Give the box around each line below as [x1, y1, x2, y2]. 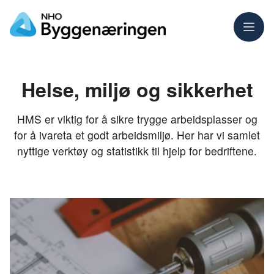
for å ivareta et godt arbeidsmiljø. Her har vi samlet [14, 127, 260, 143]
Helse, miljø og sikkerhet [21, 75, 253, 103]
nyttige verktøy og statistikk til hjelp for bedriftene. [17, 143, 257, 158]
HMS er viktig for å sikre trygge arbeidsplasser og [17, 111, 257, 127]
